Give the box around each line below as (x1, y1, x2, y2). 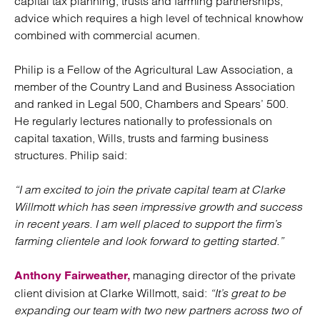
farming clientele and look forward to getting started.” (14, 234, 284, 248)
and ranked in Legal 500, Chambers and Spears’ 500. (14, 96, 289, 111)
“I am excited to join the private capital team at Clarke (14, 182, 285, 196)
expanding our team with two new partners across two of (14, 303, 301, 317)
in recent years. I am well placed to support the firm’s (14, 216, 281, 231)
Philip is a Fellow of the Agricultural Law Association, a (14, 62, 293, 76)
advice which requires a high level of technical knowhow (14, 11, 304, 25)
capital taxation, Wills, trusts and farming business (14, 131, 269, 145)
